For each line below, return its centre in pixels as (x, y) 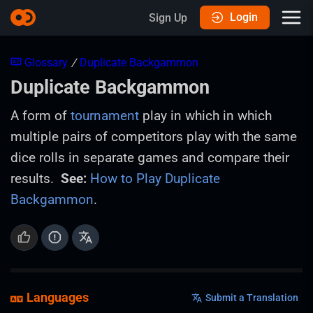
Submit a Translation (252, 298)
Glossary (46, 63)
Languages (58, 298)
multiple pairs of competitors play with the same (154, 137)
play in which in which (205, 116)
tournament (105, 116)
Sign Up (168, 17)
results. (36, 179)
